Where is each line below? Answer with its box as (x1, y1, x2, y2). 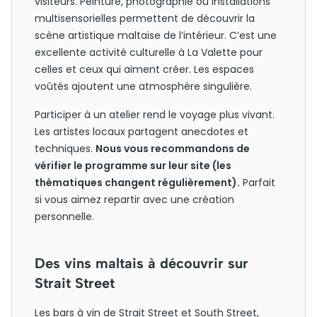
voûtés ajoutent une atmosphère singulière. (35, 79, 252, 93)
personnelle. (35, 209, 94, 224)
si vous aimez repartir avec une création (35, 192, 234, 207)
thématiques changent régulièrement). (35, 175, 240, 190)
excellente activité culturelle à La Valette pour (35, 45, 263, 59)
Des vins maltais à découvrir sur (35, 255, 248, 272)
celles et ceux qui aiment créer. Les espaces (35, 62, 254, 76)
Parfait (240, 175, 275, 190)
